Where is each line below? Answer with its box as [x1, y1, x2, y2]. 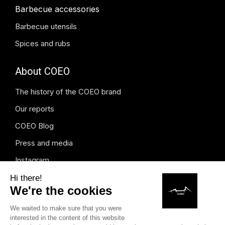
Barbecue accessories [15, 4, 99, 14]
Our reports [15, 103, 54, 114]
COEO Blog [15, 121, 54, 131]
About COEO [15, 65, 70, 77]
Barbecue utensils [15, 21, 77, 31]
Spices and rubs [15, 38, 70, 48]
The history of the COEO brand [15, 86, 121, 96]
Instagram [15, 155, 49, 165]
